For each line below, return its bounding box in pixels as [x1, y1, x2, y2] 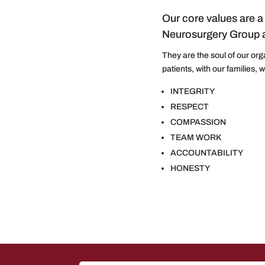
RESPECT [170, 102, 209, 112]
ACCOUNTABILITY [170, 148, 244, 158]
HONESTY [170, 164, 211, 173]
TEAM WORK [170, 133, 222, 143]
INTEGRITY [170, 87, 215, 96]
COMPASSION [170, 118, 227, 127]
